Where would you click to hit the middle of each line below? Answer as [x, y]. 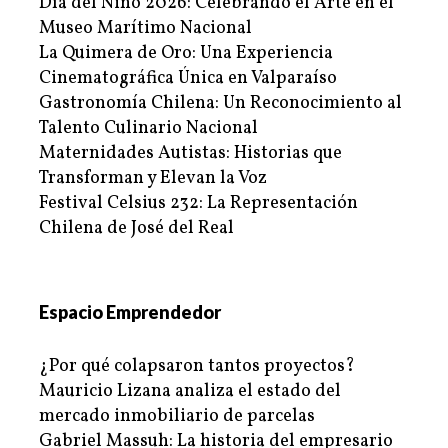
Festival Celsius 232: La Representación [198, 204]
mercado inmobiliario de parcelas [177, 417]
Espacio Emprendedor [130, 312]
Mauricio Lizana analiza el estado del [190, 392]
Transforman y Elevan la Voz [153, 179]
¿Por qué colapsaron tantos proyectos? [197, 367]
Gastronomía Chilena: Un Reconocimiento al [220, 104]
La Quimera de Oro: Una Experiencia [186, 54]
